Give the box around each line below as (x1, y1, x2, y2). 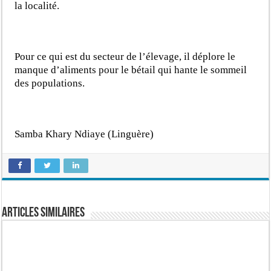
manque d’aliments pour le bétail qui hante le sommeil (15, 64, 247, 76)
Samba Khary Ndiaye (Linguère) (15, 128, 154, 140)
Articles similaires (2, 206, 85, 220)
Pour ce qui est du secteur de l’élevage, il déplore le (15, 50, 236, 62)
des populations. (15, 77, 85, 89)
